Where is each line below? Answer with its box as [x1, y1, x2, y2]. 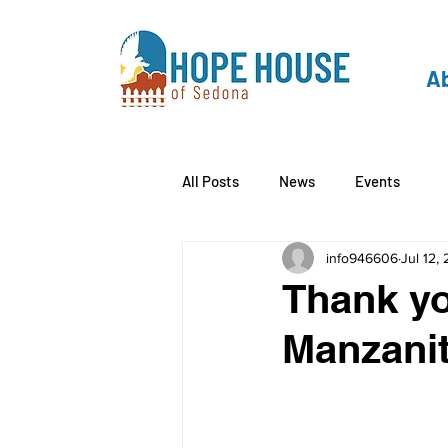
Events [355, 171, 400, 190]
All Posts [182, 171, 239, 190]
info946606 [326, 249, 398, 266]
